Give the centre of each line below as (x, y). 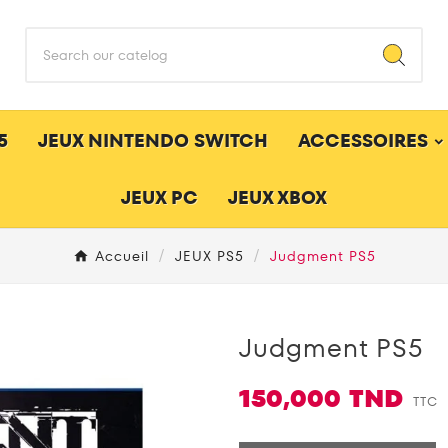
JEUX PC (159, 198)
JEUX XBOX (277, 198)
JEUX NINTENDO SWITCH (152, 141)
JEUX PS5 (209, 255)
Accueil (121, 255)
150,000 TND (321, 398)
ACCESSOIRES (362, 141)
